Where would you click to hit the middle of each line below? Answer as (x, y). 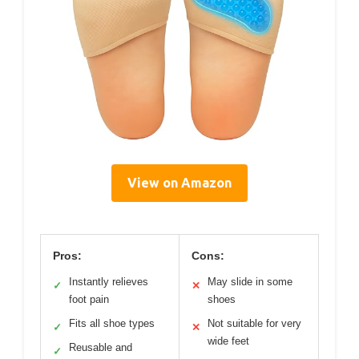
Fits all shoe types (112, 323)
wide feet (228, 341)
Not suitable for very (254, 323)
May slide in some (250, 281)
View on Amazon (179, 182)
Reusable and (101, 347)
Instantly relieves (109, 281)
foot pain (89, 299)
